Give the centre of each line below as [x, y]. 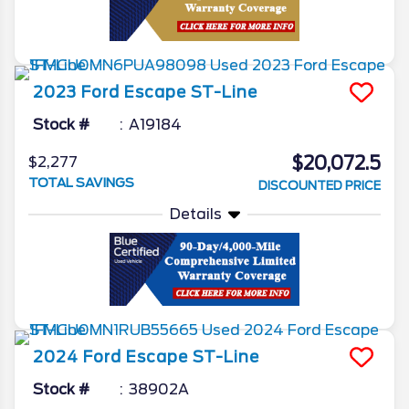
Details [195, 215]
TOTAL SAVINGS [81, 183]
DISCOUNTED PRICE [320, 186]
